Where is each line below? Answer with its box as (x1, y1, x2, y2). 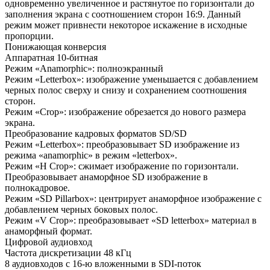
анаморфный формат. (5, 225, 92, 236)
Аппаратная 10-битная (5, 52, 98, 63)
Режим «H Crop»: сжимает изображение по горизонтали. (5, 160, 239, 171)
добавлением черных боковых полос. (5, 204, 158, 215)
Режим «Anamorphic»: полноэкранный (5, 63, 163, 74)
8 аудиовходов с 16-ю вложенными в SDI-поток (5, 258, 201, 269)
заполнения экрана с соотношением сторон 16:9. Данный (5, 8, 241, 19)
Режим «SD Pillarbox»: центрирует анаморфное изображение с (5, 193, 262, 204)
